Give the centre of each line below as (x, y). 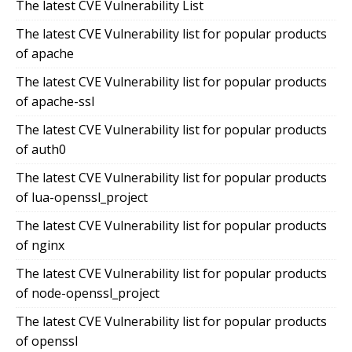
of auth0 (41, 150)
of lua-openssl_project (82, 198)
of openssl (47, 341)
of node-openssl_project (88, 293)
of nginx (40, 246)
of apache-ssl (55, 102)
